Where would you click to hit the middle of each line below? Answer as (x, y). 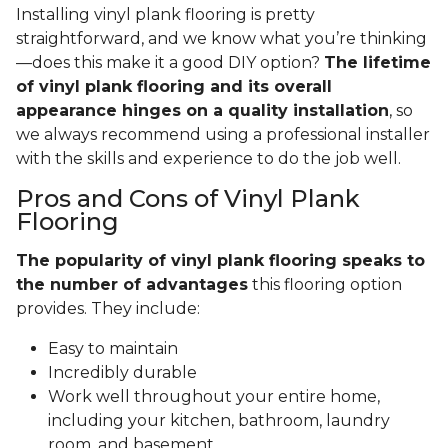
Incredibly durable (122, 373)
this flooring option (325, 285)
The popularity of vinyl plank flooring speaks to (220, 261)
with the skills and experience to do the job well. (208, 159)
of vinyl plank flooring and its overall (174, 87)
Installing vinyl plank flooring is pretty (165, 15)
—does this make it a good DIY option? (170, 63)
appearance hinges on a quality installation (202, 111)
